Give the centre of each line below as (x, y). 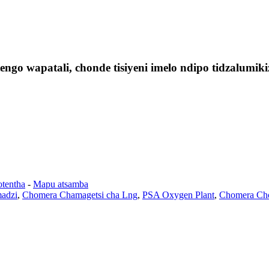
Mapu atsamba (61, 184)
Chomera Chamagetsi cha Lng (80, 195)
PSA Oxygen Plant (178, 195)
